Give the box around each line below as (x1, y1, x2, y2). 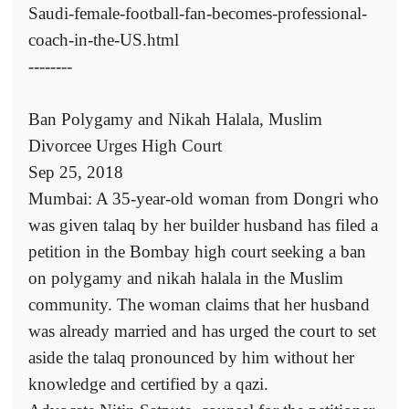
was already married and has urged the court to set (28, 320, 376, 341)
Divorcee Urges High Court (28, 135, 222, 155)
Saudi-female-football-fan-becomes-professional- (28, 3, 367, 23)
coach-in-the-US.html (28, 29, 179, 49)
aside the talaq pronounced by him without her (28, 347, 354, 367)
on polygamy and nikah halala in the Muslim (28, 267, 343, 288)
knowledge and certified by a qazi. (28, 373, 268, 393)
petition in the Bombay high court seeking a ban (28, 241, 366, 261)
